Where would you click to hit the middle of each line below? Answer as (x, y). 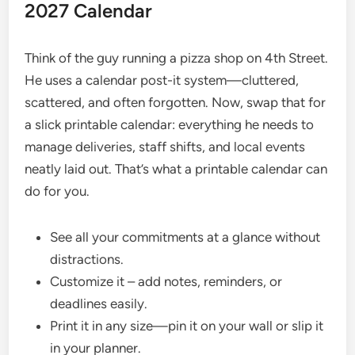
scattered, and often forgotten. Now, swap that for (176, 102)
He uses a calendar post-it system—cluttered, (162, 80)
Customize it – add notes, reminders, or (166, 281)
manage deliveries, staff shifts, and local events (165, 147)
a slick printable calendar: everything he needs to (170, 124)
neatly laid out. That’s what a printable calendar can (176, 169)
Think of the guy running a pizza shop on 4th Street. (177, 58)
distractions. (87, 259)
